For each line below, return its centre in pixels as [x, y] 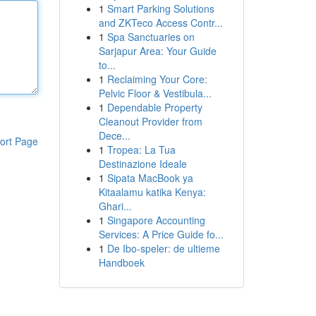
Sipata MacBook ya [150, 178]
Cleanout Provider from [150, 121]
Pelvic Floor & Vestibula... [155, 93]
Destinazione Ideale [142, 164]
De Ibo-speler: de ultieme [163, 248]
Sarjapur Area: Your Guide [157, 51]
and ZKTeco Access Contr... [160, 23]
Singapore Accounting [156, 220]
